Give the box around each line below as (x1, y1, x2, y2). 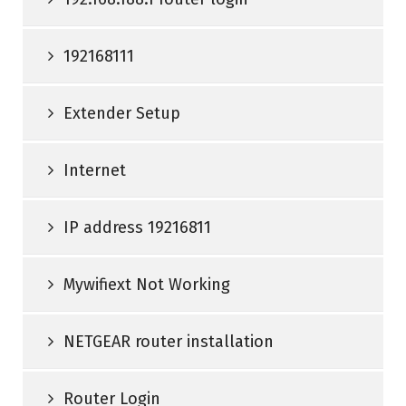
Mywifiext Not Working (63, 275, 230, 295)
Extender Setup (63, 103, 180, 124)
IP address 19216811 (63, 217, 211, 238)
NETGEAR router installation (63, 332, 274, 353)
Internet (63, 160, 126, 181)
